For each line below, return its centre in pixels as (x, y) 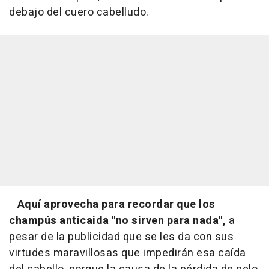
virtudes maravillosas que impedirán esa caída (128, 253)
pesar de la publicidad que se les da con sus (121, 237)
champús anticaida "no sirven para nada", (117, 221)
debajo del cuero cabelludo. (79, 13)
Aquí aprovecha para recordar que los (116, 205)
